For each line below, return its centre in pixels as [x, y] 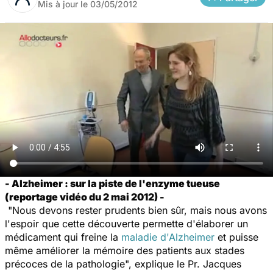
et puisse [236, 237]
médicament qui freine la [63, 237]
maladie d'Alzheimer [168, 237]
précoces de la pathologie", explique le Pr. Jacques [123, 264]
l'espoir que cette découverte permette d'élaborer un [126, 223]
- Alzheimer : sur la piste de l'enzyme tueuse [112, 183]
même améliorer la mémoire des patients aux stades [125, 250]
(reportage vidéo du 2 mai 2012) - [85, 197]
